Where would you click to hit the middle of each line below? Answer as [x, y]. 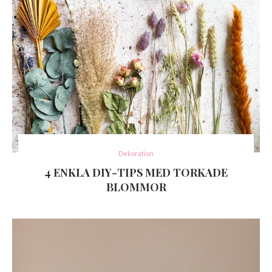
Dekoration [136, 154]
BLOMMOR [136, 187]
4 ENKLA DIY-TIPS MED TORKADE [136, 173]
